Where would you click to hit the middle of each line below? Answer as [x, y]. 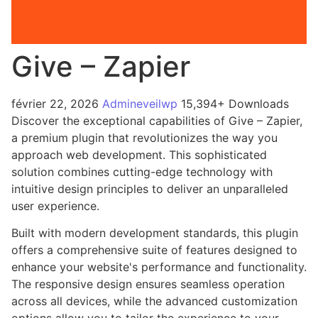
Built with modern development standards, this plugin [155, 233]
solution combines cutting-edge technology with [142, 171]
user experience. [55, 205]
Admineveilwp [142, 103]
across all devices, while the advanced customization [154, 301]
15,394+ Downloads [235, 103]
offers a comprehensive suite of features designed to [154, 250]
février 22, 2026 [57, 103]
